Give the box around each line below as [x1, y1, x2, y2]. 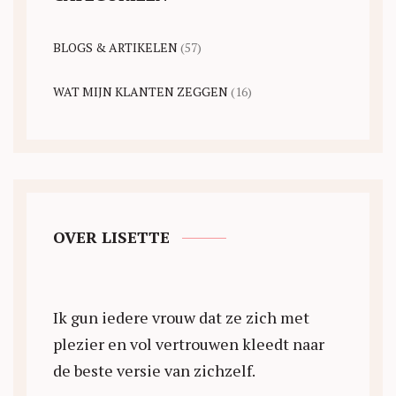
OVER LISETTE [53, 226, 170, 247]
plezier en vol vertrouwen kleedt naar [53, 333, 324, 354]
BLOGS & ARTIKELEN [53, 39, 178, 56]
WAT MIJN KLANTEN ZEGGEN [53, 83, 228, 100]
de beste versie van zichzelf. [53, 360, 255, 381]
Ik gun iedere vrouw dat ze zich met [53, 307, 309, 328]
